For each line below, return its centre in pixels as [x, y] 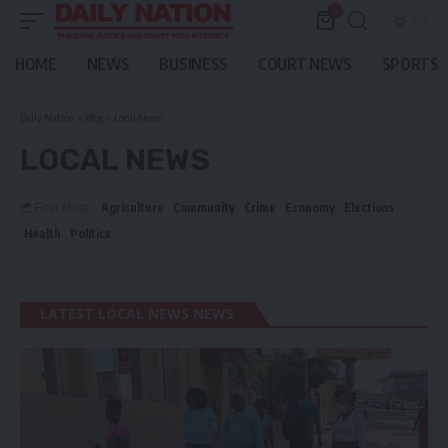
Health [42, 233]
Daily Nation [47, 117]
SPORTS [410, 64]
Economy [310, 207]
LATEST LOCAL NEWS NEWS [137, 313]
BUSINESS [193, 64]
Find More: [64, 208]
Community [204, 207]
